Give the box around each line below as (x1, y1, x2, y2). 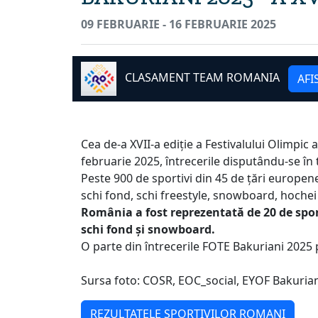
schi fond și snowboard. (81, 221, 215, 237)
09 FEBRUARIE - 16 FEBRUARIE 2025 (81, 16, 276, 32)
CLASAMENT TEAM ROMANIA (119, 70, 285, 86)
